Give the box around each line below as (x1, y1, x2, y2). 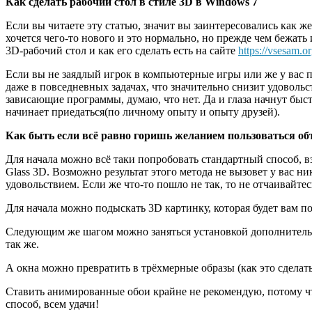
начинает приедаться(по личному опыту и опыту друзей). (6, 105, 280, 118)
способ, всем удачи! (6, 297, 99, 310)
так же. (6, 237, 39, 250)
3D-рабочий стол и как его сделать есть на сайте (6, 44, 238, 56)
